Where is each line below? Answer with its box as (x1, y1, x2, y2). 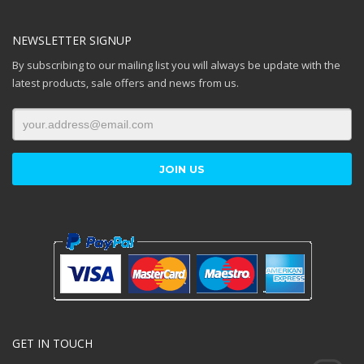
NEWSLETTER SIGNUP (12, 32, 132, 49)
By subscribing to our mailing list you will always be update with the (12, 58, 340, 73)
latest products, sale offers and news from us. (12, 76, 239, 91)
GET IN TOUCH (12, 336, 93, 352)
